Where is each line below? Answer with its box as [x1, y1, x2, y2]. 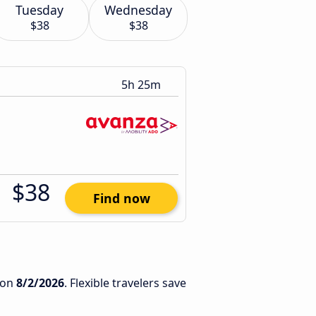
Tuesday [16, 1, 63, 18]
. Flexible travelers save [64, 275, 186, 291]
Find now [92, 190, 150, 207]
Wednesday [104, 1, 172, 18]
